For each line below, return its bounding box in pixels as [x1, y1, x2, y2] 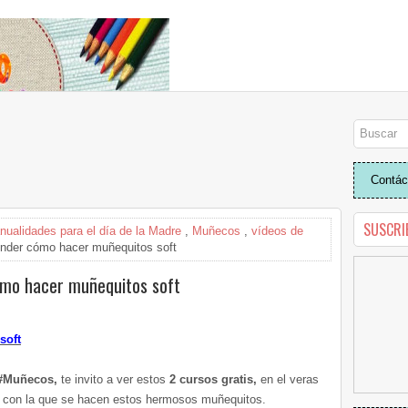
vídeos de [251, 224, 303, 238]
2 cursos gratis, [166, 372, 257, 386]
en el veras [257, 372, 319, 386]
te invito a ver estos [57, 372, 166, 386]
